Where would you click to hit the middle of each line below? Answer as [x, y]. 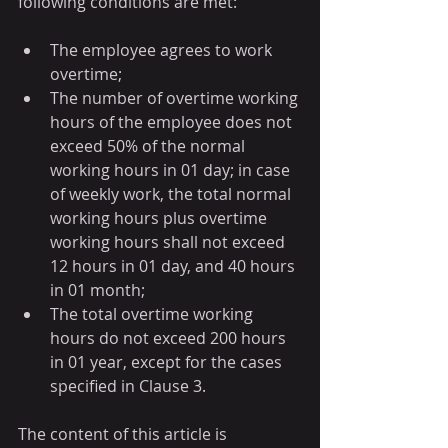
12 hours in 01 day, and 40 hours [174, 265]
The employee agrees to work [163, 49]
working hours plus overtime [160, 217]
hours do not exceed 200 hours [170, 337]
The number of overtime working [176, 97]
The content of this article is [124, 433]
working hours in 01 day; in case [172, 169]
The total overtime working [153, 313]
